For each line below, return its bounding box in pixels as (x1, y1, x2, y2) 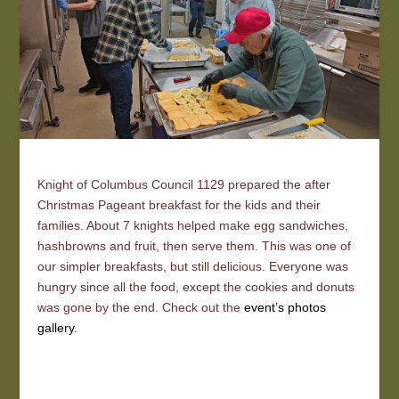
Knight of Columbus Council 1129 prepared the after (37, 176, 331, 191)
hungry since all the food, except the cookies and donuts (37, 279, 355, 294)
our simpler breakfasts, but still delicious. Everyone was (37, 258, 349, 273)
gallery (37, 320, 75, 335)
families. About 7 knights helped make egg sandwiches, (37, 217, 349, 232)
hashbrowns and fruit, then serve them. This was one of (37, 238, 352, 253)
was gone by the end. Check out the (37, 299, 245, 314)
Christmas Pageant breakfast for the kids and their (37, 197, 322, 212)
